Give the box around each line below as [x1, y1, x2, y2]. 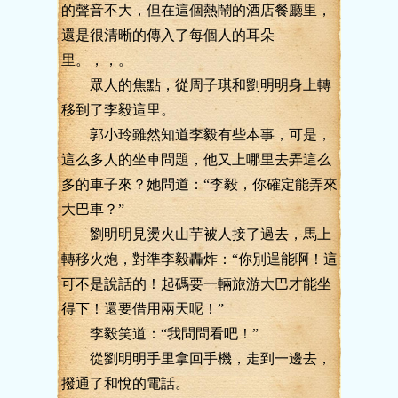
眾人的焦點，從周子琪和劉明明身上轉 [61, 77, 331, 92]
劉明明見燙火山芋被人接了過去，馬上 [61, 227, 331, 242]
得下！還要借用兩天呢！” [61, 301, 224, 316]
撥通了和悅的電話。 [61, 376, 189, 391]
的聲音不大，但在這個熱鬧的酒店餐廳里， [61, 3, 331, 18]
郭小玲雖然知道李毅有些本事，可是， [61, 127, 331, 142]
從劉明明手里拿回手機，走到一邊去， [61, 351, 331, 366]
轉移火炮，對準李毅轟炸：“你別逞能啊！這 [61, 251, 338, 267]
